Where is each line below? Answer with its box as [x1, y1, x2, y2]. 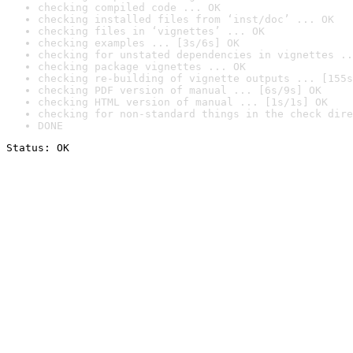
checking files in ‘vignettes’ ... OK [38, 25, 265, 37]
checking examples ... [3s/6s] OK [38, 37, 240, 49]
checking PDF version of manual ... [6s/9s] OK [38, 84, 321, 96]
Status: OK [6, 142, 69, 154]
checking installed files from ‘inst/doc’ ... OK [38, 13, 334, 25]
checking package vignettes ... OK [38, 61, 246, 72]
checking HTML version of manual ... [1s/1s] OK [38, 96, 328, 108]
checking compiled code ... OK [38, 2, 221, 13]
